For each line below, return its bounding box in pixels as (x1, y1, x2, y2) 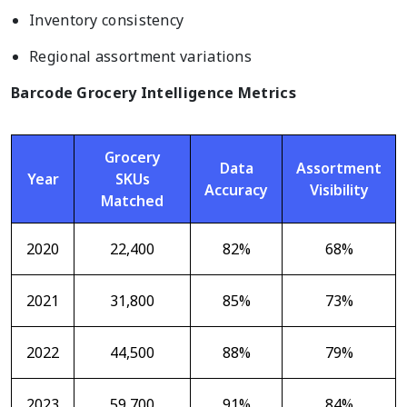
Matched (101, 191, 164, 212)
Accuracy (204, 180, 268, 201)
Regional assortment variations (29, 46, 252, 67)
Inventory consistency (29, 10, 184, 31)
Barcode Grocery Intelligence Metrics (11, 83, 296, 104)
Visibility (309, 180, 369, 201)
